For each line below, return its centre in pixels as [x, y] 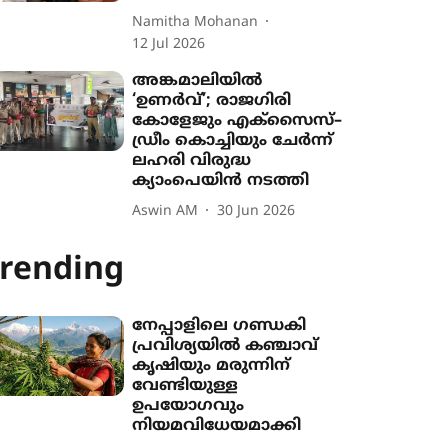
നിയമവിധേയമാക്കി [217, 426]
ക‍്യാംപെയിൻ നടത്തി [221, 181]
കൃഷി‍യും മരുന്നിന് [211, 366]
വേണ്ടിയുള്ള [185, 386]
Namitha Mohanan [195, 22]
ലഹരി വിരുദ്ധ [192, 161]
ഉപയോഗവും [188, 406]
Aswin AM [165, 211]
